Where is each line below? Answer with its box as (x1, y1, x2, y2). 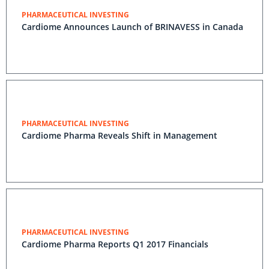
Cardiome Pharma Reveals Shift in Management (22, 130, 217, 141)
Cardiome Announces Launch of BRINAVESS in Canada (22, 21, 243, 32)
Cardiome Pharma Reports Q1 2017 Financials (22, 238, 208, 250)
